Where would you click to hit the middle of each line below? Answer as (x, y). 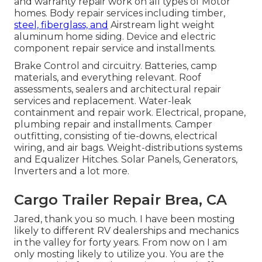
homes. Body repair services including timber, (120, 13)
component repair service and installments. (115, 49)
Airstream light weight (161, 25)
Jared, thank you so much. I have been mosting (125, 219)
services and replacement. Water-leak (103, 101)
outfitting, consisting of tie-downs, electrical (116, 136)
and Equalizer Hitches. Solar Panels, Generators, (126, 160)
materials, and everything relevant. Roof (108, 78)
